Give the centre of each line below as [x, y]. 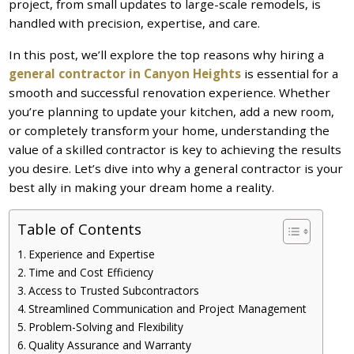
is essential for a [290, 74]
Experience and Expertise [91, 254]
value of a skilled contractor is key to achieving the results [175, 150]
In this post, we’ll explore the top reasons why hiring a [167, 55]
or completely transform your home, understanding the [169, 131]
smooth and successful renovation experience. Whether [170, 93]
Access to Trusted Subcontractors [113, 291]
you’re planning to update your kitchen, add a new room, [172, 112]
